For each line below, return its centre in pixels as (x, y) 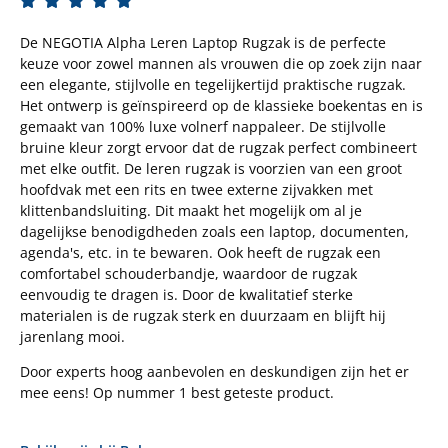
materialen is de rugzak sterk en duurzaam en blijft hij (203, 315)
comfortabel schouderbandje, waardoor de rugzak (188, 273)
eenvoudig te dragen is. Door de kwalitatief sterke (186, 294)
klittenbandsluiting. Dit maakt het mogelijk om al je (191, 210)
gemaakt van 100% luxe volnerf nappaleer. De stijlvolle (203, 126)
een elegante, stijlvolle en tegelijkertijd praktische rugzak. (213, 84)
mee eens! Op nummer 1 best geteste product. (179, 393)
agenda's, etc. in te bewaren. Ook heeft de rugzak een (200, 252)
